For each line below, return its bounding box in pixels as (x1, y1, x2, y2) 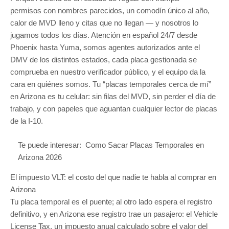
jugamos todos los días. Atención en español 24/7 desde (10, 31, 197, 40)
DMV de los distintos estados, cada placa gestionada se (10, 56, 197, 64)
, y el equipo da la (148, 68, 205, 77)
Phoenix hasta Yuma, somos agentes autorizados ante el (10, 43, 200, 52)
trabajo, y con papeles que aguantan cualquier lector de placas (10, 105, 217, 113)
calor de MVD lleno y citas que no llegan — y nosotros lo (10, 19, 198, 28)
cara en (10, 80, 37, 89)
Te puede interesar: (17, 141, 81, 150)
